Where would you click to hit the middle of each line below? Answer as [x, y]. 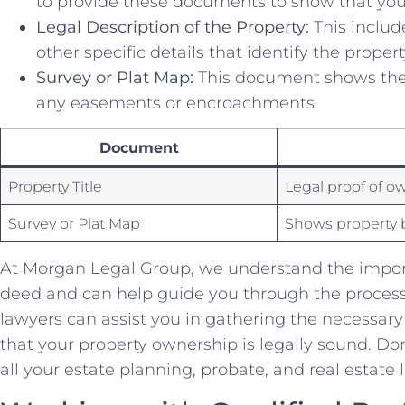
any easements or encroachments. [177, 103]
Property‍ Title [56, 187]
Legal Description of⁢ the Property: [173, 27]
